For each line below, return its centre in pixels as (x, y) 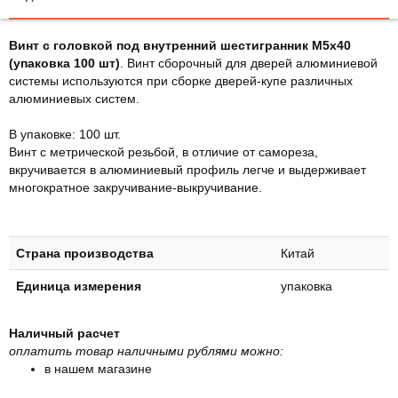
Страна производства (85, 253)
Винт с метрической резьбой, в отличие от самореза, (163, 151)
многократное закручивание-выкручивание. (135, 187)
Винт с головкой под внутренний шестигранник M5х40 (180, 45)
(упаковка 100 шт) (64, 63)
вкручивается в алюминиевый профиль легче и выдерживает (187, 169)
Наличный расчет (64, 333)
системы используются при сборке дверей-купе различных (181, 80)
